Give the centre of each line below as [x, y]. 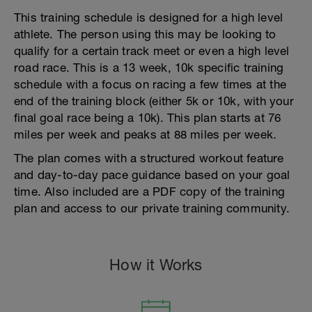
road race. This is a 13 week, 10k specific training [149, 68]
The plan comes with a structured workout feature [149, 158]
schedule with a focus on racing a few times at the [150, 84]
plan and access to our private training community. [152, 208]
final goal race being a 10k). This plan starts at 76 [148, 118]
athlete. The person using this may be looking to [145, 34]
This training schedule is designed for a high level [149, 17]
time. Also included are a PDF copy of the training [150, 192]
